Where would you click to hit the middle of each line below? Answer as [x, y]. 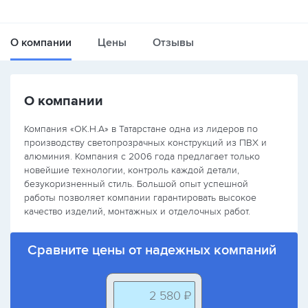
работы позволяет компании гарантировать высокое [140, 198]
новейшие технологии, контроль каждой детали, [132, 170]
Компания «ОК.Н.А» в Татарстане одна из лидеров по [141, 129]
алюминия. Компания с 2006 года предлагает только [142, 156]
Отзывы [173, 43]
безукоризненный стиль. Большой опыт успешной [136, 184]
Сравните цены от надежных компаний [152, 250]
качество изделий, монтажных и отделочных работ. [137, 211]
